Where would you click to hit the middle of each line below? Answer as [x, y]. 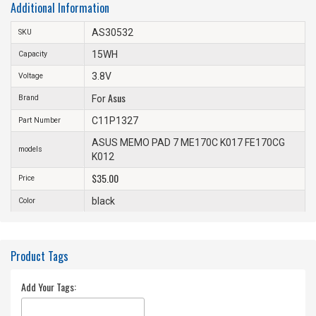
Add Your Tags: [49, 286]
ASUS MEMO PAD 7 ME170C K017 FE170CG [188, 142]
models [30, 149]
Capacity [33, 54]
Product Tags [39, 256]
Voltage [31, 75]
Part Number [39, 120]
